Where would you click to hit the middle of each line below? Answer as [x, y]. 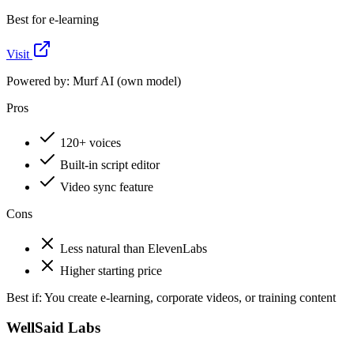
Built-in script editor [110, 164]
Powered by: [40, 81]
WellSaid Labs [53, 328]
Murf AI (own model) [127, 81]
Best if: [24, 297]
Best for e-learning [53, 19]
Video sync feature [107, 186]
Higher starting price [111, 270]
